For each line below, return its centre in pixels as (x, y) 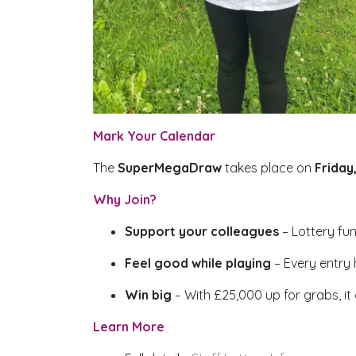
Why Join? (126, 200)
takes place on (268, 168)
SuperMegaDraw (170, 168)
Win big (148, 295)
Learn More (130, 327)
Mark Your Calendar (156, 136)
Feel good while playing (199, 263)
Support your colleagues (202, 232)
